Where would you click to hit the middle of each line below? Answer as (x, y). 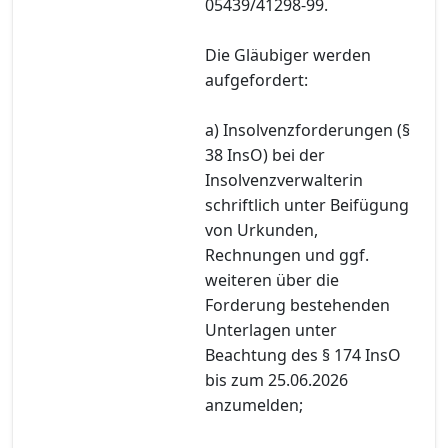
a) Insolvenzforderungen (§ (307, 129)
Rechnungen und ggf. (287, 254)
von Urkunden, (261, 229)
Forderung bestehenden (297, 304)
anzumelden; (254, 404)
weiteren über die (272, 279)
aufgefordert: (256, 79)
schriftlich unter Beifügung (307, 204)
